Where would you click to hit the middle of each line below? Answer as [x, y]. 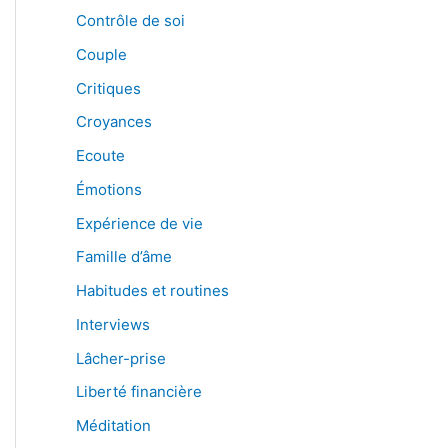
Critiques [108, 88]
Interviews [113, 324]
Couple [101, 54]
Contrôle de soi [130, 20]
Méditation [113, 425]
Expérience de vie [139, 223]
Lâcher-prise [121, 358]
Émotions [109, 189]
